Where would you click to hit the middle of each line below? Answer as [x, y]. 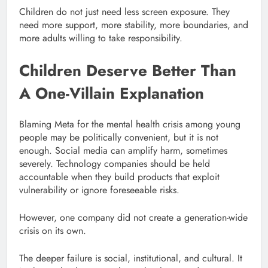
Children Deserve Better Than [128, 71]
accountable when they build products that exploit [119, 176]
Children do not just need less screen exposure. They [124, 12]
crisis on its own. [53, 230]
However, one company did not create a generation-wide [133, 217]
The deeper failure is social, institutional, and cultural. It [131, 258]
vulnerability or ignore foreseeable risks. [99, 190]
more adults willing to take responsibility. [101, 38]
